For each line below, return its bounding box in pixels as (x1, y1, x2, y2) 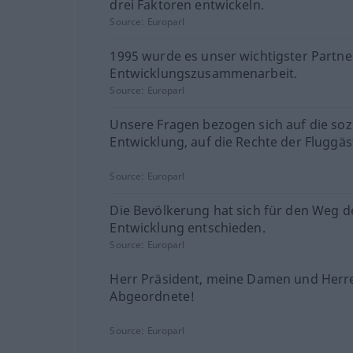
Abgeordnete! (110, 287, 195, 305)
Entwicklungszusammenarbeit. (110, 64, 298, 82)
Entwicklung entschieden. (110, 218, 266, 236)
